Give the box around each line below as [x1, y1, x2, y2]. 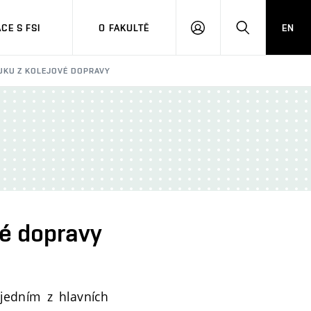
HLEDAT [242, 28, 278, 39]
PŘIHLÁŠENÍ [196, 28, 253, 39]
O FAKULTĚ [99, 22, 150, 33]
